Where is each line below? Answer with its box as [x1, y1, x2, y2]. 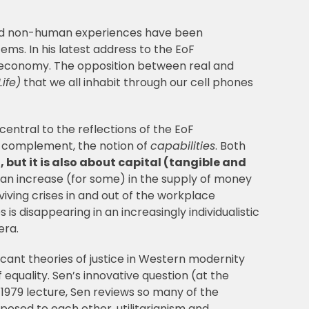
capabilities [150, 138, 215, 154]
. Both [215, 138, 246, 154]
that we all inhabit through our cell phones [20, 74, 253, 91]
